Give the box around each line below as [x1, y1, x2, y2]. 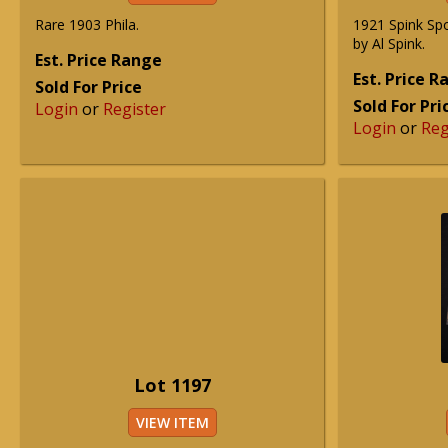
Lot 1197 [133, 373, 211, 397]
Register [103, 98, 166, 120]
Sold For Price [35, 76, 142, 98]
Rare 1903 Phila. [35, 15, 139, 34]
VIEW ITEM [135, 413, 209, 432]
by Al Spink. [353, 34, 425, 53]
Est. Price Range [35, 49, 162, 71]
